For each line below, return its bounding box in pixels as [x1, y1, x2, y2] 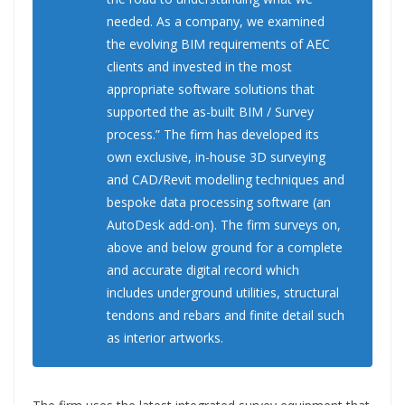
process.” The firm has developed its [107, 126, 319, 144]
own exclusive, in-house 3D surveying [107, 148, 325, 166]
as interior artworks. [107, 329, 223, 347]
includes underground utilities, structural [107, 284, 339, 302]
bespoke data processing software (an [107, 193, 331, 212]
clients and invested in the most [107, 58, 292, 76]
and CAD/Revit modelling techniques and [107, 171, 344, 189]
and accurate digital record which [107, 261, 299, 279]
